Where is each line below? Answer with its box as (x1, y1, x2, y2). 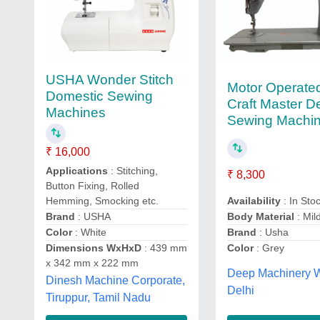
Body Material (227, 211, 295, 222)
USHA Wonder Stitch (46, 72, 174, 87)
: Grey (254, 242, 285, 254)
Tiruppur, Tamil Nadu (46, 291, 151, 304)
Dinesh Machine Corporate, (46, 274, 185, 286)
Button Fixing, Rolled (46, 180, 139, 191)
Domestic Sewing (46, 89, 153, 104)
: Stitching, (108, 165, 158, 176)
